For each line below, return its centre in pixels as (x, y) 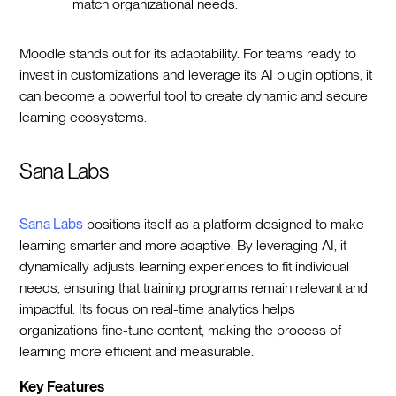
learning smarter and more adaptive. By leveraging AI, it (183, 245)
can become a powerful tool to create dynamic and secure (194, 95)
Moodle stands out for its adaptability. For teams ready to (188, 53)
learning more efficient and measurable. (141, 351)
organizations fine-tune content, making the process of (181, 330)
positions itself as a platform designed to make (224, 224)
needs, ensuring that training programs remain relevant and (194, 287)
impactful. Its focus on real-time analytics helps (158, 308)
